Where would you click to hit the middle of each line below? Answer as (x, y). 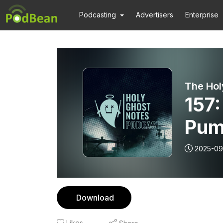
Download (95, 198)
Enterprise (202, 15)
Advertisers (155, 15)
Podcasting (98, 15)
